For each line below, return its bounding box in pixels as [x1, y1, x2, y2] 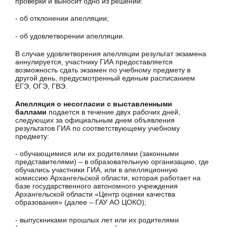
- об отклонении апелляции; [15, 14, 109, 23]
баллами [15, 107, 47, 116]
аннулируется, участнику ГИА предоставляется [15, 57, 173, 66]
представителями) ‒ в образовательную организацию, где [15, 158, 209, 166]
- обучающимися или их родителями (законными [15, 149, 179, 158]
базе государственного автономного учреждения [15, 182, 178, 191]
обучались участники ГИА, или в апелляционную [15, 166, 178, 174]
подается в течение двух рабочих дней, [47, 107, 180, 116]
